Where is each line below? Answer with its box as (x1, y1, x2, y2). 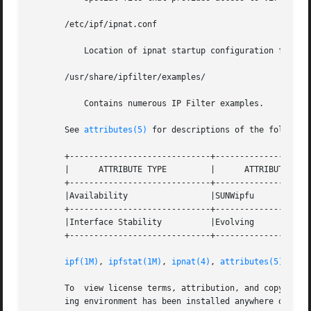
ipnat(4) (171, 257, 211, 267)
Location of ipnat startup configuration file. (31, 46, 70, 56)
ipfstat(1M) (108, 257, 162, 267)
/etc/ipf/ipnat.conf (31, 19, 158, 30)
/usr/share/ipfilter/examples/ (31, 72, 206, 83)
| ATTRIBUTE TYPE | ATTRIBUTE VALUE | (31, 165, 167, 175)
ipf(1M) (65, 257, 99, 267)
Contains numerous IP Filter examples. (31, 99, 70, 109)
